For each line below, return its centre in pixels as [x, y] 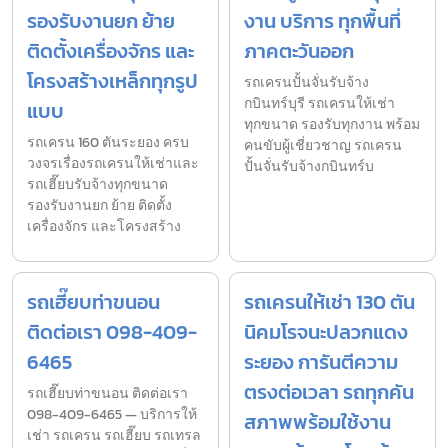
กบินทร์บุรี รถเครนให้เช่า [319, 104]
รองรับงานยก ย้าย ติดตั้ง [99, 206]
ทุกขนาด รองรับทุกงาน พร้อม [332, 125]
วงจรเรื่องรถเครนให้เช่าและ [113, 164]
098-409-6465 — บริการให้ [112, 415]
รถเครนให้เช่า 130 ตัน [329, 302]
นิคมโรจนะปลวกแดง [326, 332]
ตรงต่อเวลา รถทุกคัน [329, 392]
